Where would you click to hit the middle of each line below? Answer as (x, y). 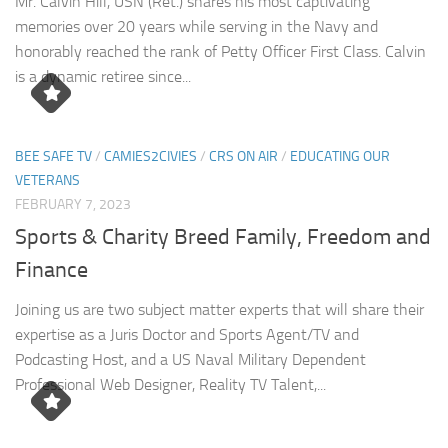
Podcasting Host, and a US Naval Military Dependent (190, 360)
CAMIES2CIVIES (150, 156)
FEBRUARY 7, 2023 (73, 204)
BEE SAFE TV (53, 156)
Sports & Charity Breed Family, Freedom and (223, 237)
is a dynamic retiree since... (103, 76)
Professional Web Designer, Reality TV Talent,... (170, 385)
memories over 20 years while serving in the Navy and (196, 26)
